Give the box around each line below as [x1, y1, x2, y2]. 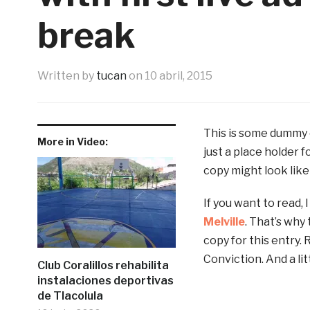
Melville [203, 215, 245, 228]
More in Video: [37, 135, 108, 147]
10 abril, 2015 [144, 69, 212, 82]
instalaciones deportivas [37, 273, 174, 287]
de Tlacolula [37, 289, 103, 302]
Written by [37, 69, 96, 82]
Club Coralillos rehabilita [37, 258, 169, 272]
